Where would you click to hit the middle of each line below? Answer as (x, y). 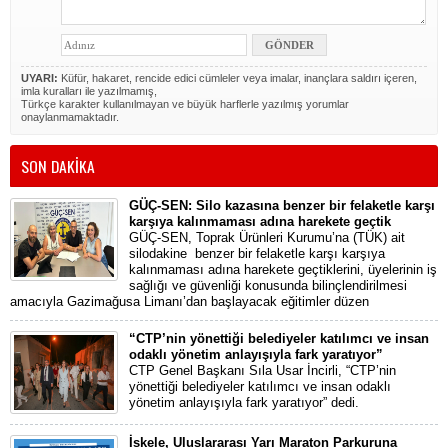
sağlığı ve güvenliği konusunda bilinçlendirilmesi (268, 286)
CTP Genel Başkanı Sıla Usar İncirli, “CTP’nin (262, 371)
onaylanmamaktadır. (70, 117)
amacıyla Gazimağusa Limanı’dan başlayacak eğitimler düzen (189, 302)
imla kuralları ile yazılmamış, (89, 91)
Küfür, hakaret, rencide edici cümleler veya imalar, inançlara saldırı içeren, (237, 78)
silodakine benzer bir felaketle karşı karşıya (257, 254)
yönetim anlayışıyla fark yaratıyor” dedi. (244, 403)
